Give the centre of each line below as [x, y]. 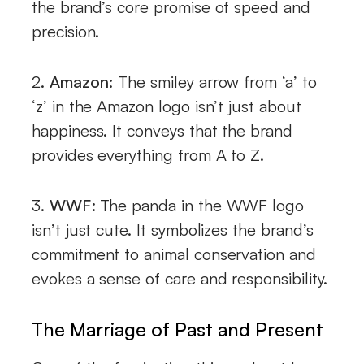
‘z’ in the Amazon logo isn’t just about [167, 106]
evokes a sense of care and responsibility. [180, 278]
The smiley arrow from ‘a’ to [215, 81]
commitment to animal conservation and [174, 253]
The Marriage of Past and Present [178, 329]
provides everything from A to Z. [148, 154]
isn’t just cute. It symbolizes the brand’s [173, 229]
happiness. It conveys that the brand [162, 130]
